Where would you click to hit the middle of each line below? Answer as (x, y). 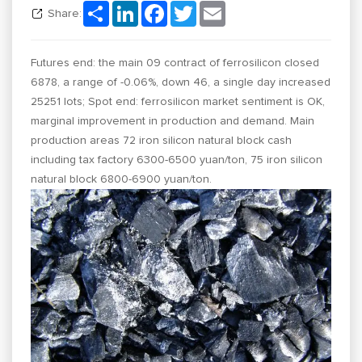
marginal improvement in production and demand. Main (173, 121)
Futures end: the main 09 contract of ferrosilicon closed (175, 63)
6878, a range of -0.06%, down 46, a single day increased (181, 82)
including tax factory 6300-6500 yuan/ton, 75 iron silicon (177, 160)
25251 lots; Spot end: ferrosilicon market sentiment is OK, (178, 101)
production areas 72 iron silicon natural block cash (162, 140)
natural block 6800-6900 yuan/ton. (122, 179)
